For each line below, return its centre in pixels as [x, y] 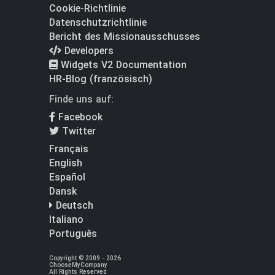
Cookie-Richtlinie [87, 9]
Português [73, 234]
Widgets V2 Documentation [122, 65]
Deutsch [73, 206]
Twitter [77, 131]
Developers [87, 51]
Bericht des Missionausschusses [125, 37]
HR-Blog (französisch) [101, 79]
